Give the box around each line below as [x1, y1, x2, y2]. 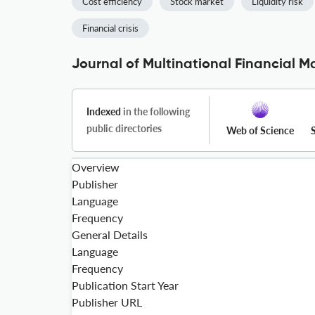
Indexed [86, 105, 121, 117]
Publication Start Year [72, 278, 179, 292]
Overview [72, 160, 120, 174]
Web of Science [226, 124, 294, 136]
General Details [72, 228, 148, 241]
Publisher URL [72, 295, 142, 309]
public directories [86, 122, 162, 134]
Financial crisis [82, 22, 139, 34]
